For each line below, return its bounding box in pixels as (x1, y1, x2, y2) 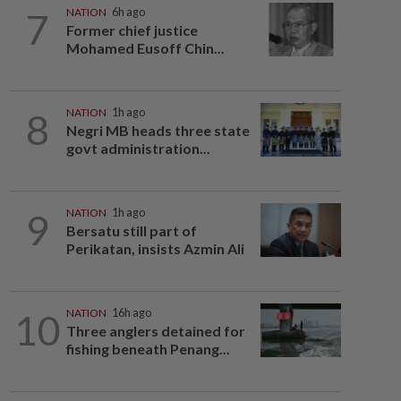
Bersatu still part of (65, 222, 197, 239)
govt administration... (65, 140, 210, 157)
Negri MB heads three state (65, 122, 250, 139)
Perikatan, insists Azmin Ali (65, 240, 244, 257)
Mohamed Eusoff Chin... (65, 39, 225, 56)
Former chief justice (65, 21, 198, 38)
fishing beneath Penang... (65, 340, 230, 357)
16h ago (111, 306, 151, 320)
